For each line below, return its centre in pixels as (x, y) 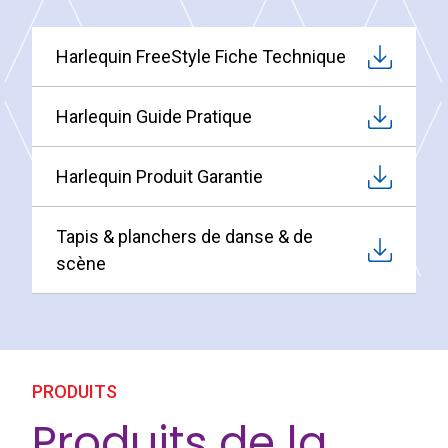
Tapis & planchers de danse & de (184, 237)
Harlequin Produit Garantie (159, 177)
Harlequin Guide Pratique (154, 117)
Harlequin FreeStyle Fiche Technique (201, 57)
